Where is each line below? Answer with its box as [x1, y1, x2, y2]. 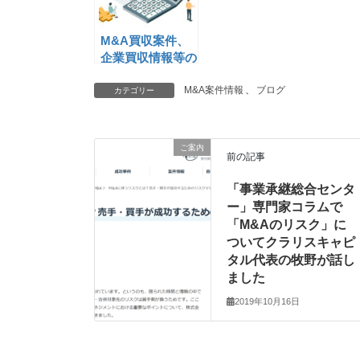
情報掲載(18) [100, 67, 170, 82]
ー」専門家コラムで [227, 200, 343, 215]
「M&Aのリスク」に [227, 218, 347, 232]
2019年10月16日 [235, 296, 301, 306]
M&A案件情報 [184, 84, 243, 96]
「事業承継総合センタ [227, 182, 356, 197]
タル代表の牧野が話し [227, 253, 356, 268]
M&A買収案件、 [100, 34, 189, 48]
